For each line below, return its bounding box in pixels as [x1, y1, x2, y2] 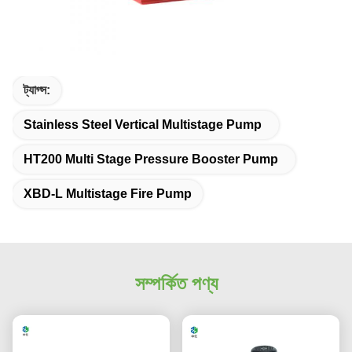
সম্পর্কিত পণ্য [134, 273, 218, 294]
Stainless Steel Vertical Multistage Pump [24, 118, 262, 131]
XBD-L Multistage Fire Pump [24, 187, 192, 200]
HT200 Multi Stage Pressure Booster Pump [24, 152, 278, 166]
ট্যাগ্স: [24, 83, 50, 97]
